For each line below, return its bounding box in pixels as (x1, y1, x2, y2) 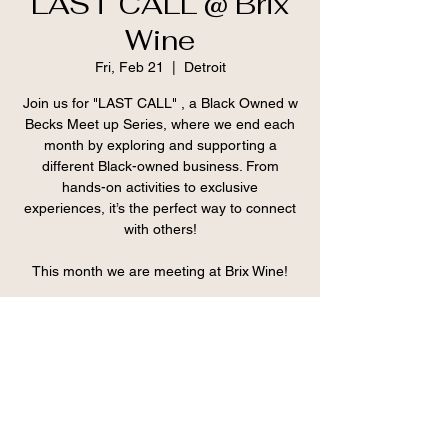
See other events (100, 348, 220, 368)
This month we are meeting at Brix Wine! (32, 262, 288, 279)
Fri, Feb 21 (94, 58, 164, 75)
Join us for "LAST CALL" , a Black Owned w (22, 94, 298, 111)
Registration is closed (83, 324, 237, 344)
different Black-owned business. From (41, 157, 279, 174)
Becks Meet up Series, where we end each (25, 115, 295, 132)
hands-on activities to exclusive (62, 178, 258, 195)
